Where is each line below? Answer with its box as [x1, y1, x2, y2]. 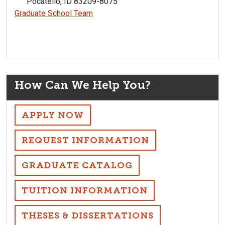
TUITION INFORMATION [22, 185, 148, 196]
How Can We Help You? [15, 78, 151, 92]
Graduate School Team [15, 9, 93, 19]
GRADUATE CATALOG [22, 160, 133, 171]
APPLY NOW [22, 109, 84, 121]
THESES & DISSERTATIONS [22, 210, 154, 221]
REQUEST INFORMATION [22, 135, 149, 146]
